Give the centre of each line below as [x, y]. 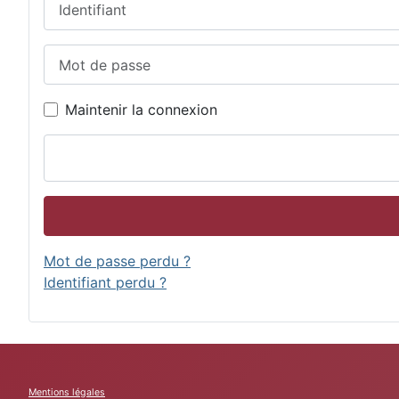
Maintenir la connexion [141, 110]
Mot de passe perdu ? [117, 261]
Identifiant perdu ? [105, 283]
